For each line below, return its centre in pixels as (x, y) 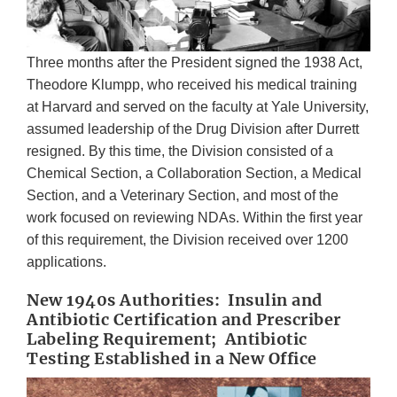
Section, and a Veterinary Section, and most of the (183, 196)
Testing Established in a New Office (172, 359)
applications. (66, 262)
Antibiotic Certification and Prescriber (184, 320)
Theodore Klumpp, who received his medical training (192, 85)
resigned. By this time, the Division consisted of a (180, 152)
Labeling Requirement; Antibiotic (167, 339)
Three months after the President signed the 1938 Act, (195, 63)
